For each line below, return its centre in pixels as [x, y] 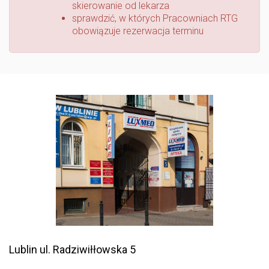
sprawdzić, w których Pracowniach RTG [155, 18]
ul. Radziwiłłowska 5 [86, 249]
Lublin [23, 249]
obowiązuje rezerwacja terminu [138, 31]
